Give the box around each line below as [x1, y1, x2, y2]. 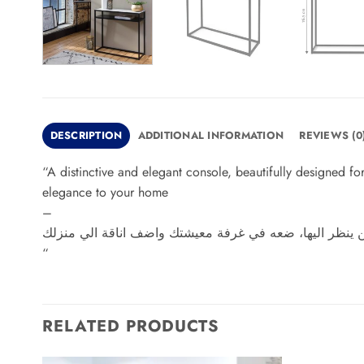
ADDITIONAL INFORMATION [137, 127, 284, 143]
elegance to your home [42, 182, 168, 201]
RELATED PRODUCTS [42, 314, 219, 339]
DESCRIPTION [50, 127, 123, 143]
